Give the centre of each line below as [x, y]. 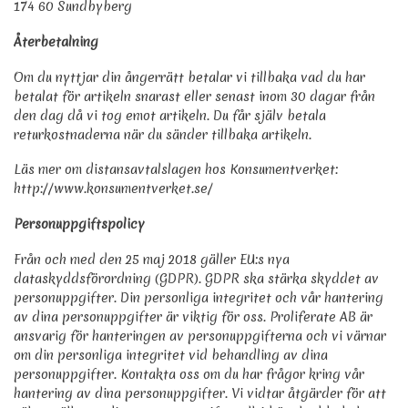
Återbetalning [56, 42]
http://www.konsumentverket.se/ [113, 189]
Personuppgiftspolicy [79, 224]
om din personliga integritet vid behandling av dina [171, 355]
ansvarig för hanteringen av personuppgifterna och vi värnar [200, 336]
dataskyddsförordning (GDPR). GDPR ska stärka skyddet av [196, 278]
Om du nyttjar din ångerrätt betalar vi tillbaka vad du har [189, 77]
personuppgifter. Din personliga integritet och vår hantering [199, 297]
